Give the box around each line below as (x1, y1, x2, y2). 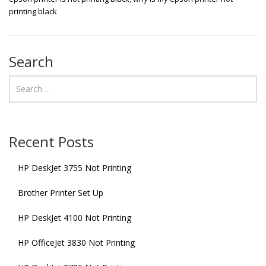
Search (9, 51, 53, 71)
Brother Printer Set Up (18, 186, 103, 198)
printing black (9, 5, 57, 17)
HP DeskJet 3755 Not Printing (18, 161, 131, 173)
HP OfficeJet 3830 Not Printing (18, 236, 135, 248)
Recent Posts (9, 131, 94, 151)
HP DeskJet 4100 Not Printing (18, 211, 131, 223)
